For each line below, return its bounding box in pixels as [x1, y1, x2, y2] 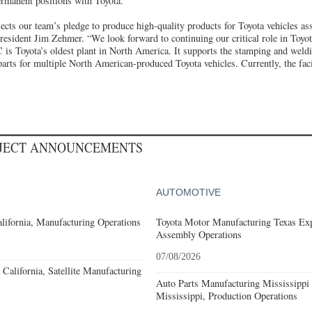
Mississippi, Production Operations [155, 288, 297, 302]
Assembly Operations [155, 227, 242, 241]
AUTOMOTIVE [155, 186, 221, 198]
